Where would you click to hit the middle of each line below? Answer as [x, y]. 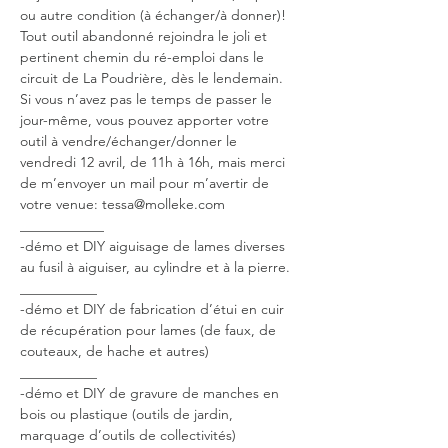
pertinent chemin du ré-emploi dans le [144, 57]
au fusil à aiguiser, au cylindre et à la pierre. [155, 267]
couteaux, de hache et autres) [114, 351]
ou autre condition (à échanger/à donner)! [153, 15]
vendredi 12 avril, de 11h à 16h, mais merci [154, 162]
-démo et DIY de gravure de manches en [151, 393]
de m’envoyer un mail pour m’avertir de [146, 183]
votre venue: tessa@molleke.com [122, 204]
